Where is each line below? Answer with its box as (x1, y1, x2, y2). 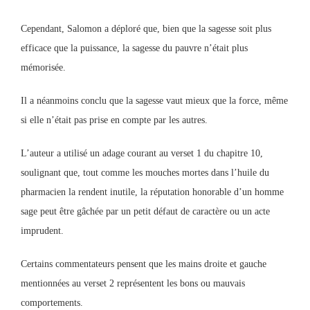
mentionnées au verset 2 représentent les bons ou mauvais (21, 278, 245, 289)
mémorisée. (21, 62, 66, 73)
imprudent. (21, 226, 64, 236)
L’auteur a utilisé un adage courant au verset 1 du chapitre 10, (21, 148, 263, 158)
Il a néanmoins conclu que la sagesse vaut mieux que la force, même (21, 95, 288, 106)
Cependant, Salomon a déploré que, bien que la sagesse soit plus (21, 24, 271, 34)
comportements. (21, 298, 83, 308)
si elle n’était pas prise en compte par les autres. (21, 115, 208, 125)
